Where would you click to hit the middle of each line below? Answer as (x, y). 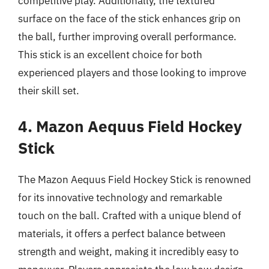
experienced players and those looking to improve (132, 73)
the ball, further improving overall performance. (127, 37)
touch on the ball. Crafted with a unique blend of (130, 215)
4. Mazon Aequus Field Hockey (130, 126)
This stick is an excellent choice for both (110, 55)
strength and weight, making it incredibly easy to (128, 251)
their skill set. (49, 91)
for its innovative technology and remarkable (120, 197)
